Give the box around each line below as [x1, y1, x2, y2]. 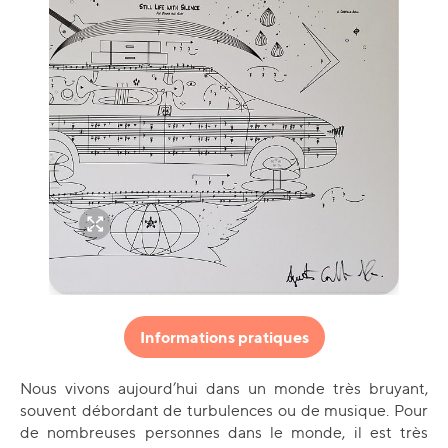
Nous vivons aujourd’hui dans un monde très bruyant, [20, 379, 428, 398]
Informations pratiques [139, 327, 309, 347]
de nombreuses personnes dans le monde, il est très [20, 423, 428, 442]
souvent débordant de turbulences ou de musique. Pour [20, 401, 428, 420]
